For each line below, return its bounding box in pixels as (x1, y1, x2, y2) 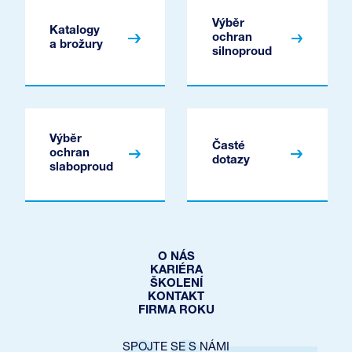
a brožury (49, 39, 103, 52)
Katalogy (49, 25, 100, 38)
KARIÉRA (149, 264, 203, 277)
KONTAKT (148, 291, 204, 303)
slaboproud (49, 162, 113, 174)
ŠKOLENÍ (149, 277, 203, 290)
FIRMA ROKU (137, 304, 214, 317)
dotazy (211, 155, 250, 167)
